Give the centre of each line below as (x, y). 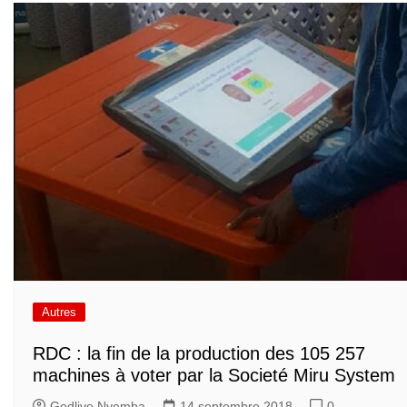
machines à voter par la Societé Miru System (214, 375)
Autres (59, 313)
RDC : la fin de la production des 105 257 (199, 353)
